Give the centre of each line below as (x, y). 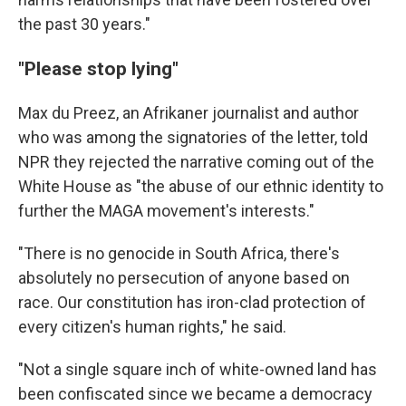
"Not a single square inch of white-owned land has (198, 369)
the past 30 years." (84, 24)
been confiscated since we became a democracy (195, 393)
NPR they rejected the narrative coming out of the (196, 161)
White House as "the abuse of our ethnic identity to (201, 186)
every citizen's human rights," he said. (152, 326)
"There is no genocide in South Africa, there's (179, 253)
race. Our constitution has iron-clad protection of (192, 302)
